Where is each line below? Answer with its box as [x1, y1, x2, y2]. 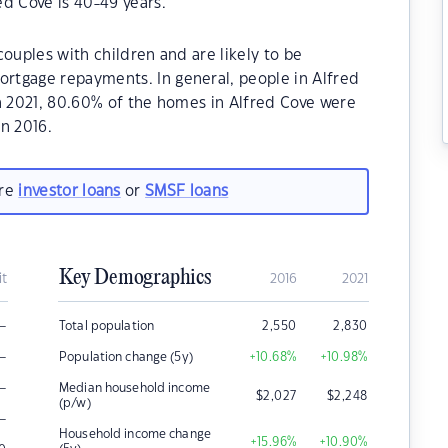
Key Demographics [59, 266, 211, 290]
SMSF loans [145, 183, 229, 199]
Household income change [59, 428, 211, 440]
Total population [59, 320, 155, 332]
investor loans [18, 183, 121, 199]
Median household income [59, 382, 210, 394]
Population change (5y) [59, 351, 193, 363]
